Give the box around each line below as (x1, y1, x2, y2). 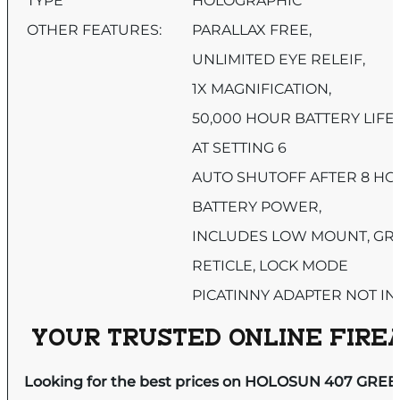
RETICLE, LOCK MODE (192, 257, 349, 275)
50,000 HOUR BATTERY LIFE (192, 110, 396, 128)
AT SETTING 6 (192, 139, 287, 157)
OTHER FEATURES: (27, 21, 177, 39)
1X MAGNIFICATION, (192, 80, 332, 98)
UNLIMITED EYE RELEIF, (192, 51, 366, 69)
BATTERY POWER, (192, 198, 322, 216)
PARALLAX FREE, (192, 21, 312, 39)
